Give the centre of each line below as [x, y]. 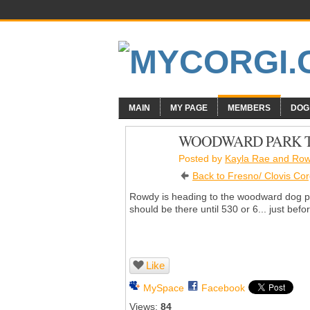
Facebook [223, 288]
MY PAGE [189, 108]
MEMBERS [249, 108]
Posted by [202, 158]
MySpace [164, 288]
